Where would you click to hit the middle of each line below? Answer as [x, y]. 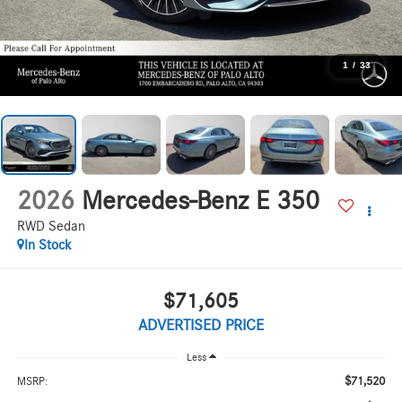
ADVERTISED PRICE [201, 325]
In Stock [48, 245]
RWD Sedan [51, 227]
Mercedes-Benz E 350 [200, 201]
